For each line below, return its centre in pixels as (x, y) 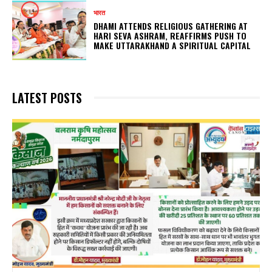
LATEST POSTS (47, 97)
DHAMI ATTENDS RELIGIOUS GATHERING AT (171, 26)
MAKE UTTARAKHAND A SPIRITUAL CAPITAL (172, 46)
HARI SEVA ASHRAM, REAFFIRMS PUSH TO (170, 36)
